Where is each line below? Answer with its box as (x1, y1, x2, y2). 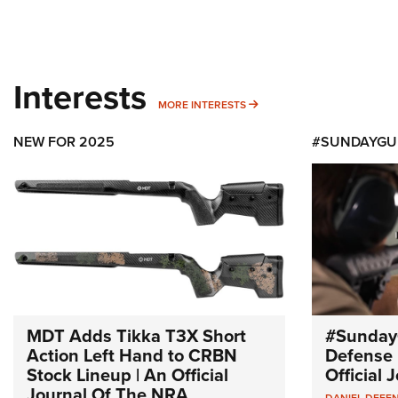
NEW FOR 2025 (13, 131, 115, 153)
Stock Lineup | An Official (27, 362, 228, 388)
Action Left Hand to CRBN (27, 342, 237, 369)
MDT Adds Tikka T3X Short (27, 322, 246, 349)
